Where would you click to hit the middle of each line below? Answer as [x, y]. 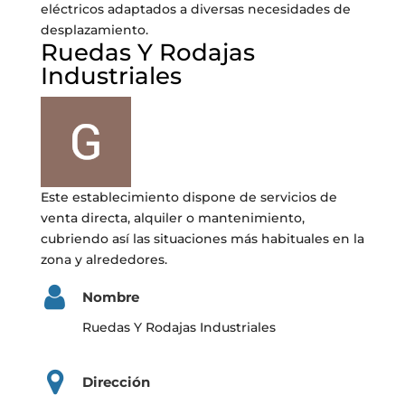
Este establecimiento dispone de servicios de [188, 197]
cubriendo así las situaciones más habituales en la [202, 239]
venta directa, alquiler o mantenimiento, [172, 218]
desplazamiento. [94, 30]
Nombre [110, 297]
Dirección [116, 381]
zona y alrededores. [104, 259]
